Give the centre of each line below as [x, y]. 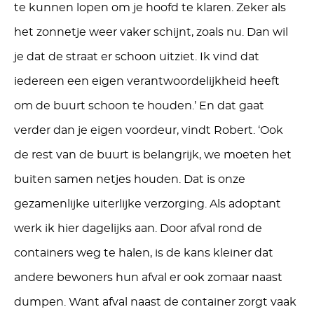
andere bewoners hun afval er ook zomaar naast [148, 277]
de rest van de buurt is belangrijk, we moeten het [153, 155]
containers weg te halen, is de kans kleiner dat [144, 253]
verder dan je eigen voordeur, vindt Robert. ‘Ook [149, 130]
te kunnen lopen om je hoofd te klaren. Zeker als [150, 7]
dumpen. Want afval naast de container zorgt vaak [155, 302]
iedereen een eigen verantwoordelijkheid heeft [147, 81]
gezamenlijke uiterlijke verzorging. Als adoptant [148, 204]
